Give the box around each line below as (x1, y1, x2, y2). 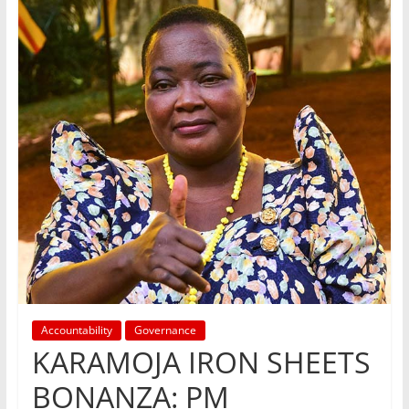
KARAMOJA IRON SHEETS (31, 342, 371, 383)
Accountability (40, 322, 112, 339)
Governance (133, 322, 196, 339)
